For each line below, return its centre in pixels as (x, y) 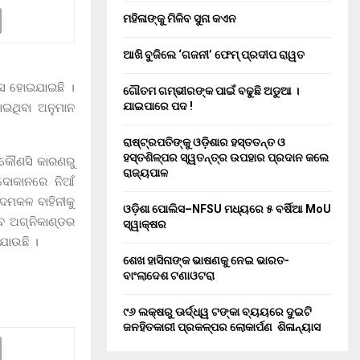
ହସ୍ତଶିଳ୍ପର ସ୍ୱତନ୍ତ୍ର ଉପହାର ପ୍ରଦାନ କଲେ (226, 157)
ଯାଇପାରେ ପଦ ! (158, 106)
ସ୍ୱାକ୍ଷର (145, 224)
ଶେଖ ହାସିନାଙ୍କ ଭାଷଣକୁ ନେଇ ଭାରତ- (206, 260)
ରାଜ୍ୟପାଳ (145, 173)
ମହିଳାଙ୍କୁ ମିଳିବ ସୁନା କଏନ (180, 18)
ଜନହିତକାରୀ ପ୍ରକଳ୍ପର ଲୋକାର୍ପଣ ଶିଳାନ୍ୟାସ (222, 327)
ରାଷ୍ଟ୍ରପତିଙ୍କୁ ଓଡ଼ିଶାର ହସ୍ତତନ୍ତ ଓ (204, 142)
